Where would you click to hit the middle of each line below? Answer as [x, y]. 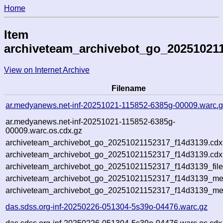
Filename [128, 88]
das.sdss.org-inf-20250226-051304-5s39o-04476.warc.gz [107, 207]
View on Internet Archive [47, 70]
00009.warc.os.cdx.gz [44, 130]
